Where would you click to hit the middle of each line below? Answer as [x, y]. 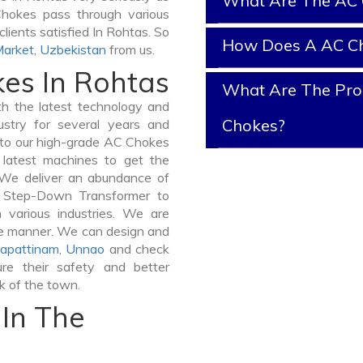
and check [137, 249]
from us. [130, 49]
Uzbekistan [73, 49]
